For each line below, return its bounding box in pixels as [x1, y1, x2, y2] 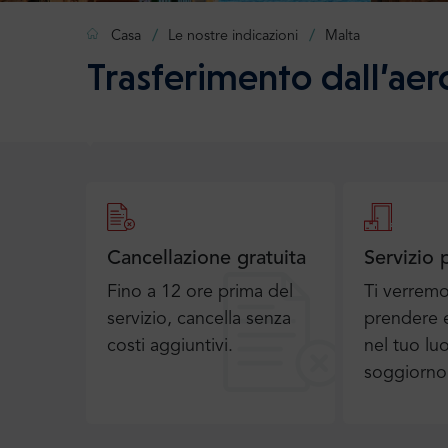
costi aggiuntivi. [107, 337, 233, 355]
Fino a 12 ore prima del [107, 283, 293, 301]
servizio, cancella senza [107, 310, 291, 328]
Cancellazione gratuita [107, 249, 306, 269]
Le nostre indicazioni [168, 29, 299, 44]
